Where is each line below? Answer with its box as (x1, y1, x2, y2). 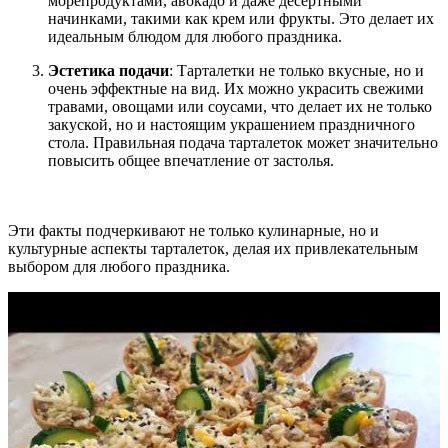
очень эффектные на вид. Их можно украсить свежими (48, 79, 424, 97)
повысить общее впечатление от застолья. (48, 151, 334, 169)
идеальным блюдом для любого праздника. (48, 27, 342, 45)
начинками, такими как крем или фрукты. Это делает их (48, 9, 434, 27)
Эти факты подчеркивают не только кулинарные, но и (8, 221, 379, 239)
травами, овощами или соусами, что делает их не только (48, 97, 432, 115)
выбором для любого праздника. (8, 257, 230, 275)
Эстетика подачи (48, 61, 169, 79)
